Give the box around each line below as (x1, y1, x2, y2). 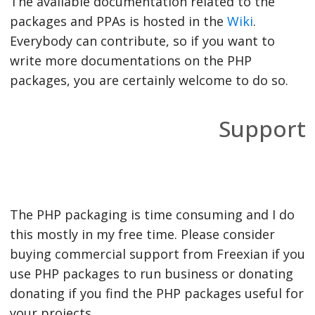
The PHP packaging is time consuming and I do (9, 205, 295, 223)
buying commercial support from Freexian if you (9, 245, 305, 262)
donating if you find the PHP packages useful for (9, 284, 304, 302)
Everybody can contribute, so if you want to (9, 32, 275, 49)
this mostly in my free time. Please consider (9, 225, 275, 243)
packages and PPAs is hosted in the (9, 12, 227, 30)
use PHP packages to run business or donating (9, 264, 293, 282)
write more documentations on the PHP (9, 51, 252, 69)
